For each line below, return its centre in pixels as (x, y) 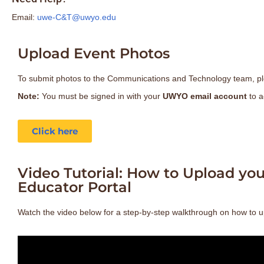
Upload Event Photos (94, 53)
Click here (55, 131)
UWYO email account (205, 96)
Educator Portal (75, 187)
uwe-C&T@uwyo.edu (77, 17)
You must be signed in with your (101, 96)
